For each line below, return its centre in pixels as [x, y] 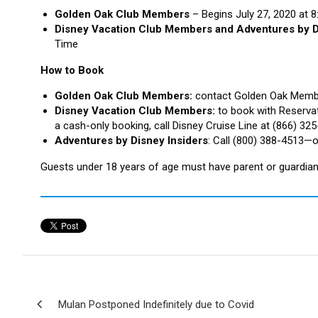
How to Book [72, 70]
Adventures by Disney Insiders [131, 140]
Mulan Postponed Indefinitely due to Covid [156, 304]
